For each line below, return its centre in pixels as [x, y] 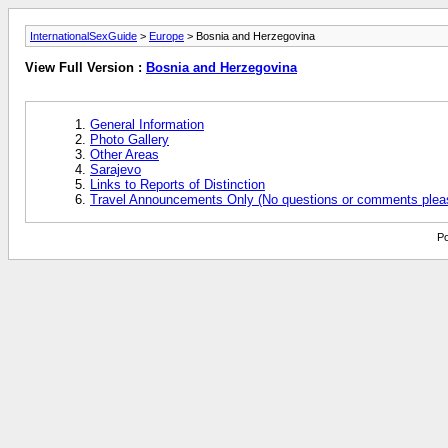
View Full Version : [85, 68]
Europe [166, 36]
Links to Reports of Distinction [177, 184]
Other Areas [124, 154]
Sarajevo [115, 169]
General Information [147, 124]
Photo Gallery [129, 139]
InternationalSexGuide [83, 36]
